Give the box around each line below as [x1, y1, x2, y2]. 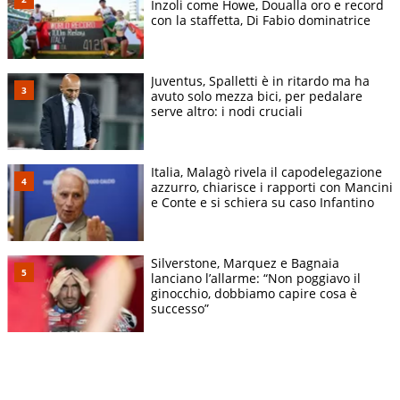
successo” [151, 300, 209, 318]
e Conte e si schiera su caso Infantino [151, 194, 374, 212]
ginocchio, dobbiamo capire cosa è [151, 285, 357, 303]
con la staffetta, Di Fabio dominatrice [151, 12, 371, 29]
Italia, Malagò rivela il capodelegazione [151, 163, 382, 181]
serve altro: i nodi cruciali [151, 103, 303, 121]
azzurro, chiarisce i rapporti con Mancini [151, 179, 393, 196]
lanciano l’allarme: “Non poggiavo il [151, 270, 361, 287]
